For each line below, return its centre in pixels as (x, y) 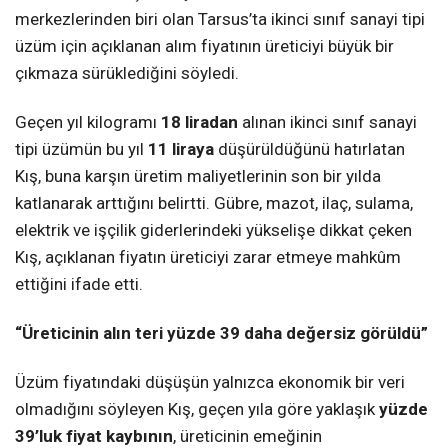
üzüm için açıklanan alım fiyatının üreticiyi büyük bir (204, 46)
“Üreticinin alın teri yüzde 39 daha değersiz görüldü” (221, 333)
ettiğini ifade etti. (79, 284)
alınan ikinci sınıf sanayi (327, 122)
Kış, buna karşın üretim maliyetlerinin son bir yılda (198, 176)
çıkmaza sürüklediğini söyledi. (127, 73)
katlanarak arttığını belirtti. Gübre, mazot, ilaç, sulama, (214, 203)
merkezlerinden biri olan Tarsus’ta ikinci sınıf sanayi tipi (220, 19)
